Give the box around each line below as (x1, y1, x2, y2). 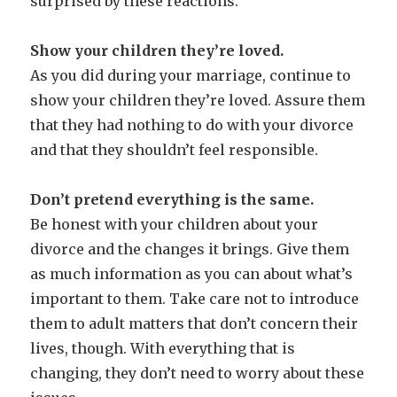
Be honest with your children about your (30, 214, 319, 233)
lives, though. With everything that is (30, 339, 296, 357)
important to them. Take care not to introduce (30, 289, 360, 307)
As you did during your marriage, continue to (30, 66, 352, 84)
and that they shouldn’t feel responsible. (30, 140, 319, 159)
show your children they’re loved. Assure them (30, 90, 366, 109)
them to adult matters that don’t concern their (30, 314, 359, 332)
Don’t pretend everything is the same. (30, 190, 315, 208)
